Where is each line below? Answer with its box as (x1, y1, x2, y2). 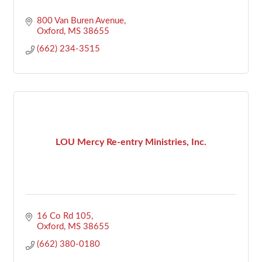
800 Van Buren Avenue (36, 16, 124, 25)
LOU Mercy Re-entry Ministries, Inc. (56, 137, 206, 147)
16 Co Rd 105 (36, 211, 91, 220)
